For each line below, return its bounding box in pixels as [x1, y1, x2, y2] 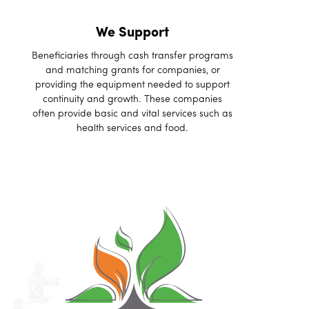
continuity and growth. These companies [43, 94, 222, 104]
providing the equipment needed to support [35, 79, 230, 90]
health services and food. [77, 123, 188, 133]
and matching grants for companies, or [45, 65, 220, 75]
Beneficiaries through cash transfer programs [32, 50, 233, 61]
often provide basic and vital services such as [32, 108, 232, 119]
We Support [96, 26, 169, 40]
